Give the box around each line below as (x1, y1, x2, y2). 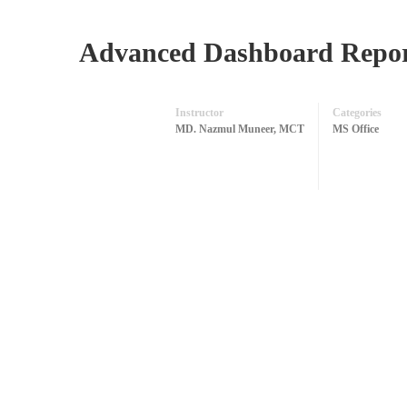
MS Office (333, 123, 379, 135)
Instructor (175, 106, 223, 119)
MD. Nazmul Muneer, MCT (175, 123, 304, 135)
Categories (333, 106, 382, 119)
